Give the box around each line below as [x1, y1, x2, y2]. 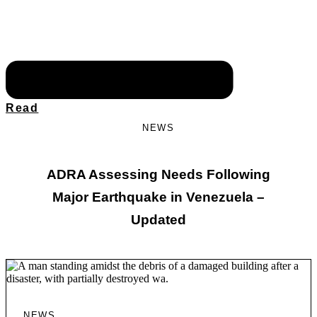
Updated [131, 212, 186, 227]
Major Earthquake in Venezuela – [52, 189, 265, 204]
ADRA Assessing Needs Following [47, 166, 270, 182]
